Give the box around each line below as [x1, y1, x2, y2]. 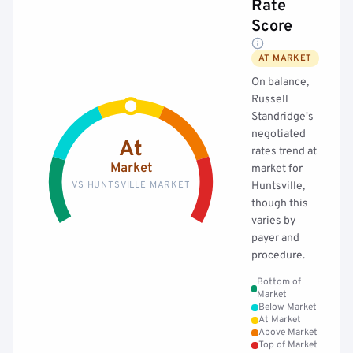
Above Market [258, 326, 318, 339]
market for [251, 162, 303, 176]
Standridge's [251, 110, 314, 124]
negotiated [251, 128, 306, 141]
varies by [251, 214, 295, 228]
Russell [251, 93, 288, 106]
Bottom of [257, 276, 302, 288]
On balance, [251, 76, 309, 89]
